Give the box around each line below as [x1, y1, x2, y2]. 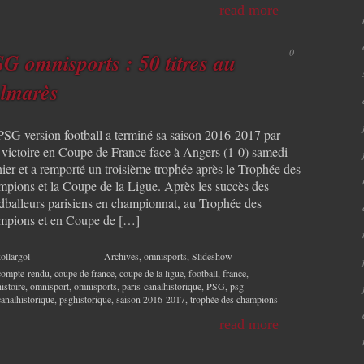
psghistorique [59, 292, 111, 306]
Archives [104, 249, 139, 263]
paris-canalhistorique [122, 279, 201, 293]
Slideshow [192, 249, 232, 263]
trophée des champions [190, 292, 278, 306]
